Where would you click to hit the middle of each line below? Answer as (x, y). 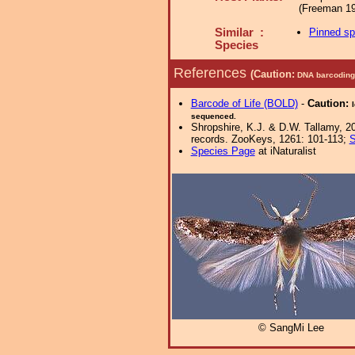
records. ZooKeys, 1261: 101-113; (270, 139)
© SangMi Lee (291, 328)
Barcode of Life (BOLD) (244, 103)
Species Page (223, 151)
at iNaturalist (285, 151)
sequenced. (213, 116)
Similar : (239, 32)
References (212, 73)
